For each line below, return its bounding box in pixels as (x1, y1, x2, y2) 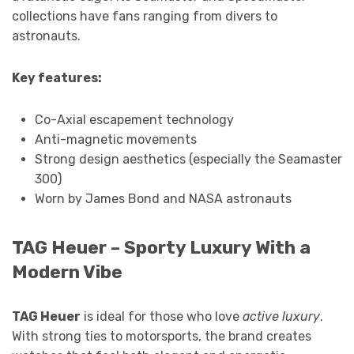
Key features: (12, 70, 102, 85)
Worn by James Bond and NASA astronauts (34, 190, 292, 206)
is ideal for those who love (81, 308, 243, 324)
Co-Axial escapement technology (34, 111, 234, 127)
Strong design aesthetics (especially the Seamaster (34, 151, 342, 167)
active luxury (243, 308, 320, 324)
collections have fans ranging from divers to (12, 8, 277, 24)
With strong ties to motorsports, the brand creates (12, 328, 311, 344)
